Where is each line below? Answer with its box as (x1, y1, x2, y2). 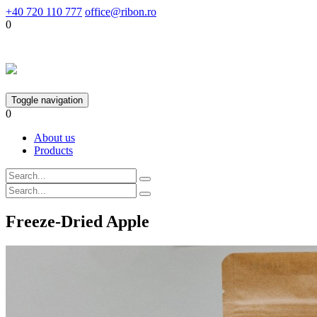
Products (34, 144, 73, 156)
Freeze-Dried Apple (6, 212, 149, 231)
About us (34, 131, 75, 144)
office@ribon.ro (85, 6, 156, 18)
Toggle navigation (11, 94, 83, 105)
